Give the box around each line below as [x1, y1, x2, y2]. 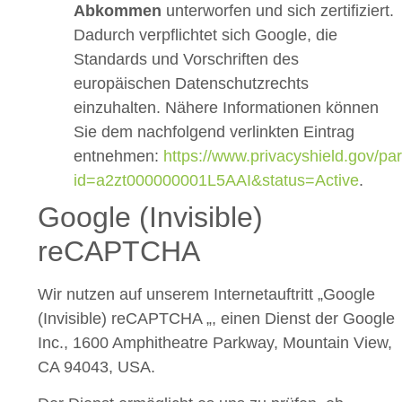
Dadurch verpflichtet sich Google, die [74, 25, 337, 44]
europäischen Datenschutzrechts [74, 74, 309, 92]
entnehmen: [74, 146, 163, 165]
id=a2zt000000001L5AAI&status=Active [74, 170, 359, 189]
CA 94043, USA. [38, 357, 155, 376]
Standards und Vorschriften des [74, 49, 299, 68]
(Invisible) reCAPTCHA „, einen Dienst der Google [38, 309, 395, 328]
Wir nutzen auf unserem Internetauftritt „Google [38, 284, 375, 303]
